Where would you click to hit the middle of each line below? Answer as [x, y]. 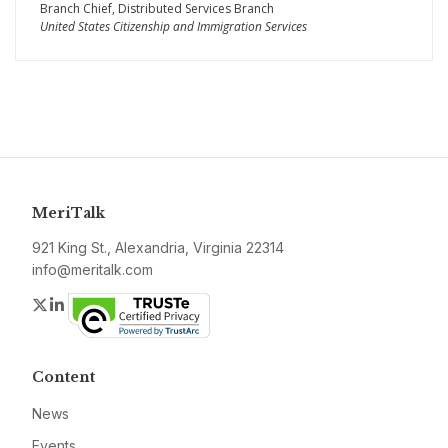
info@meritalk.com [92, 269]
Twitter [74, 304]
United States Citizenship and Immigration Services [173, 26]
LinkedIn [97, 304]
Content [63, 377]
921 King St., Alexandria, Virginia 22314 [158, 247]
